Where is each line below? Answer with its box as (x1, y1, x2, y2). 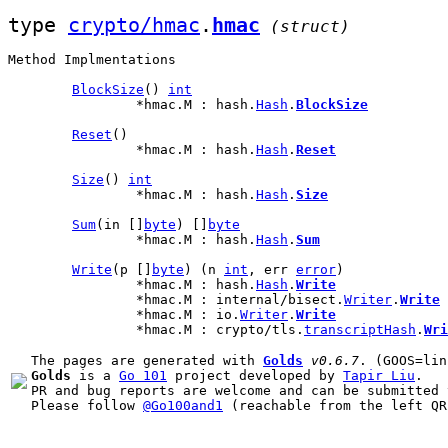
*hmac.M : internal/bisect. (136, 292, 344, 307)
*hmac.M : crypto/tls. (136, 322, 304, 337)
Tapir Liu (343, 368, 415, 383)
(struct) (270, 17, 350, 36)
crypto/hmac (68, 13, 200, 37)
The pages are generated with (31, 353, 263, 368)
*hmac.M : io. (136, 307, 240, 322)
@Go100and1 (143, 398, 223, 413)
